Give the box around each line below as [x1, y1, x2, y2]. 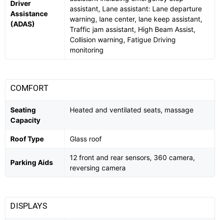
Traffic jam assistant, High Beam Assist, [70, 25, 195, 33]
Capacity [10, 115, 40, 124]
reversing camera [70, 163, 126, 172]
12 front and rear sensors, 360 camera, [70, 153, 195, 162]
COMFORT [10, 82, 51, 93]
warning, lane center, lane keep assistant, [70, 14, 202, 23]
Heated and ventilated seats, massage [70, 105, 193, 114]
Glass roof [70, 134, 102, 143]
